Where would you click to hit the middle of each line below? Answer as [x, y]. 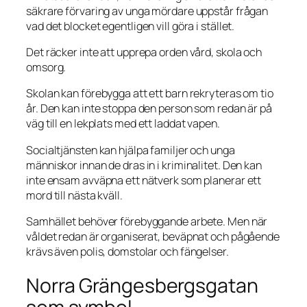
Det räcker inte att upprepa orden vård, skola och [144, 52]
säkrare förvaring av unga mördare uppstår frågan [147, 11]
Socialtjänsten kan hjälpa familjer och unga [131, 150]
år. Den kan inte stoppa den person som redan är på [149, 109]
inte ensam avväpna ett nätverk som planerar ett [144, 180]
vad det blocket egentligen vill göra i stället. [131, 26]
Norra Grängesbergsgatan [142, 286]
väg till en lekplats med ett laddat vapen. [123, 124]
